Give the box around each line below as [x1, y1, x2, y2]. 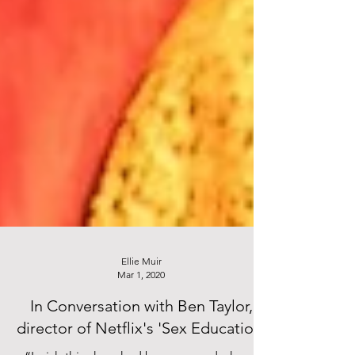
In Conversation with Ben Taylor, [29, 331, 253, 350]
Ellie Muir [120, 290, 162, 302]
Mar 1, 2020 [117, 303, 166, 315]
